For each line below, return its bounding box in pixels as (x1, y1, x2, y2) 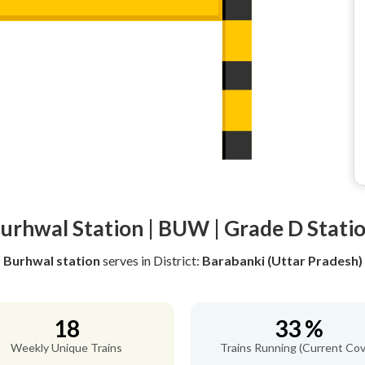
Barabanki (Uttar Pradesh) (201, 253, 363, 268)
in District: (140, 253, 202, 268)
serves (99, 253, 141, 268)
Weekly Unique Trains (11, 341, 122, 354)
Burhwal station (2, 253, 100, 268)
